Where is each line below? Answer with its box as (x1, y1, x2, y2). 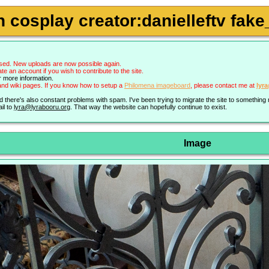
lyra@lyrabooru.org (14, 103, 70, 111)
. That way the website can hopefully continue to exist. (70, 103, 227, 111)
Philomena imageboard (124, 82, 190, 89)
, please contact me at (190, 82, 256, 89)
